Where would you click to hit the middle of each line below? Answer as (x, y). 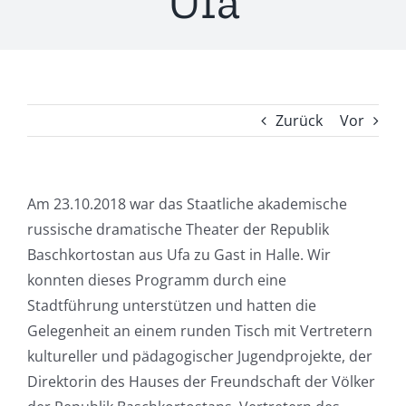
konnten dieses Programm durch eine (156, 280)
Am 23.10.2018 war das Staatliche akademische (187, 204)
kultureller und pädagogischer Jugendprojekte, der (199, 356)
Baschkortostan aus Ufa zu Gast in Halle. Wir (179, 255)
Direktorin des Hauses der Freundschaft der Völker (201, 382)
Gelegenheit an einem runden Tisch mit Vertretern (199, 331)
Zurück (299, 121)
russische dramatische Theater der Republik (178, 229)
